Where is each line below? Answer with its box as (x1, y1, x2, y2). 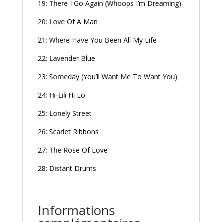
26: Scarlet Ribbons (37, 127, 99, 136)
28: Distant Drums (37, 164, 96, 173)
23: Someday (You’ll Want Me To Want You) (37, 72, 177, 81)
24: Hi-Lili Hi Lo (37, 90, 85, 100)
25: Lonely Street (37, 109, 92, 118)
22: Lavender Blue (37, 54, 95, 63)
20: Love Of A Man (37, 17, 98, 26)
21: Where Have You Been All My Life (37, 35, 157, 45)
